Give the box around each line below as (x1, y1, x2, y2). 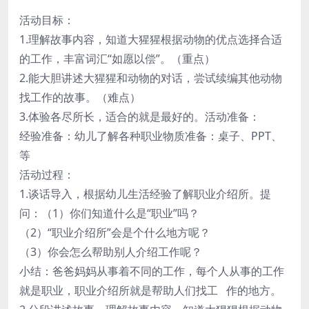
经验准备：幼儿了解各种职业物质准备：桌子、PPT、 (19, 128, 282, 143)
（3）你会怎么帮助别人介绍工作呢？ (19, 243, 202, 259)
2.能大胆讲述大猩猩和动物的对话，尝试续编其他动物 (19, 70, 282, 86)
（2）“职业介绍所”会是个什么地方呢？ (19, 224, 210, 240)
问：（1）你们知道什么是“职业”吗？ (19, 205, 199, 221)
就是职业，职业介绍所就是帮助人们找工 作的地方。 (19, 282, 281, 298)
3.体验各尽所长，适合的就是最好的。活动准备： (19, 108, 260, 124)
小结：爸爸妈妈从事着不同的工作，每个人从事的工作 (19, 263, 284, 279)
